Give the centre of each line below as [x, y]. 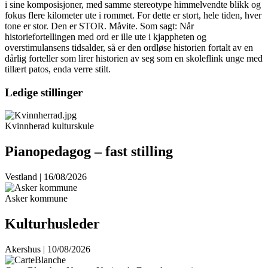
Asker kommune [36, 199]
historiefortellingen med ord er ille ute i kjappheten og [106, 36]
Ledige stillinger [44, 92]
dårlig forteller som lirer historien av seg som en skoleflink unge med [134, 58]
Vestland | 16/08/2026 [46, 177]
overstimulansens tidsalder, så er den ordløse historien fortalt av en [129, 47]
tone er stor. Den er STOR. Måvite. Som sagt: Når [99, 26]
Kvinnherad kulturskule [49, 126]
